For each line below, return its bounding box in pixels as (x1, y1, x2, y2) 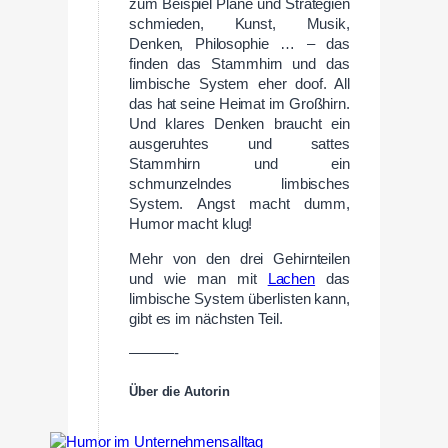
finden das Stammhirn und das (129, 55, 350, 72)
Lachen (267, 270, 316, 287)
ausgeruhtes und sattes (129, 135, 350, 152)
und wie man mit (129, 270, 268, 287)
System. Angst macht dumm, (129, 195, 350, 212)
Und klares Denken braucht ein (129, 115, 350, 132)
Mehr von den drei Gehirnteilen (129, 250, 350, 267)
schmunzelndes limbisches (129, 175, 350, 192)
